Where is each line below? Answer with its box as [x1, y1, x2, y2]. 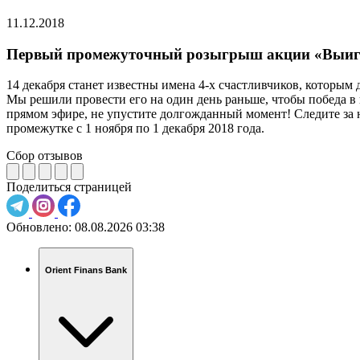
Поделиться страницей [6, 180, 132, 194]
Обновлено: [6, 220, 72, 235]
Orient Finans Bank [45, 264, 127, 275]
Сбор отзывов [6, 149, 83, 163]
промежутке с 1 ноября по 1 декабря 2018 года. [6, 121, 264, 136]
